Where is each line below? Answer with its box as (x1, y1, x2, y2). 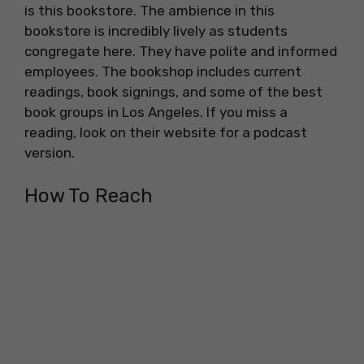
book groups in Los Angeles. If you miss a (24, 104, 288, 121)
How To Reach (24, 184, 153, 207)
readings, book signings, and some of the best (24, 84, 323, 101)
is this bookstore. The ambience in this (24, 2, 275, 19)
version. (24, 145, 78, 162)
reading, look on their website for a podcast (24, 124, 307, 141)
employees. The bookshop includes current (24, 63, 301, 80)
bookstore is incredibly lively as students (24, 23, 288, 40)
